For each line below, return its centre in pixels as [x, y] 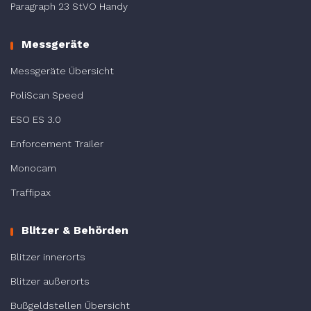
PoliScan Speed [47, 95]
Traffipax [31, 192]
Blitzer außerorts [50, 281]
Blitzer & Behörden [75, 230]
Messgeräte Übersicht [62, 70]
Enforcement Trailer [57, 143]
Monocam [33, 168]
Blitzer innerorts [48, 257]
